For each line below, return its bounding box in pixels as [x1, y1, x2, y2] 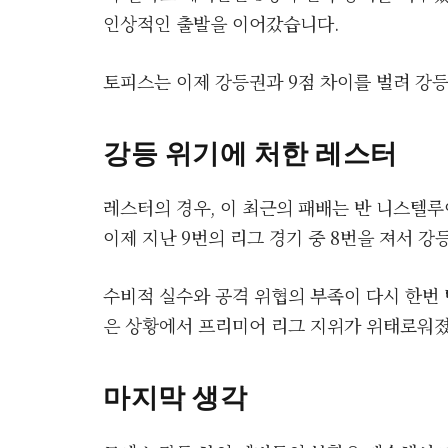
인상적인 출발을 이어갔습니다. [103, 9, 339, 36]
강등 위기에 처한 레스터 [103, 135, 399, 169]
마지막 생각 [103, 379, 248, 414]
